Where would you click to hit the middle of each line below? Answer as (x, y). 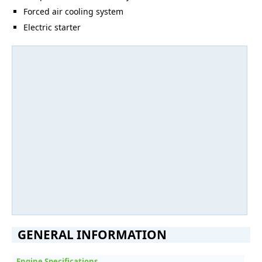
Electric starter (52, 27)
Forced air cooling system (73, 11)
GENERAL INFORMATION (92, 235)
